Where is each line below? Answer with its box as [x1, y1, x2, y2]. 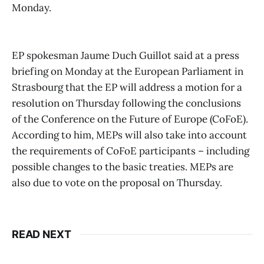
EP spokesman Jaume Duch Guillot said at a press [12, 48, 239, 62]
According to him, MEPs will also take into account [12, 128, 247, 141]
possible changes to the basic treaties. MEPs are [12, 160, 233, 173]
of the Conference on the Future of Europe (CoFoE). [12, 112, 248, 126]
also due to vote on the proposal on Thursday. [12, 176, 222, 189]
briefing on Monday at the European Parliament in [12, 64, 243, 78]
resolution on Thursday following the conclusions [12, 96, 241, 110]
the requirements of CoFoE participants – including [12, 144, 249, 157]
